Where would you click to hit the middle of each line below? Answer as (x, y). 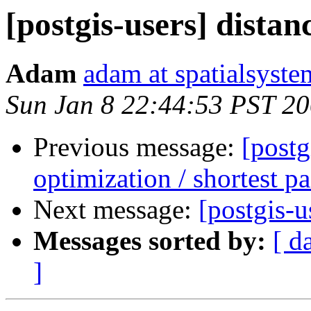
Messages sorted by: (150, 241)
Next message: (116, 210)
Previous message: (137, 147)
